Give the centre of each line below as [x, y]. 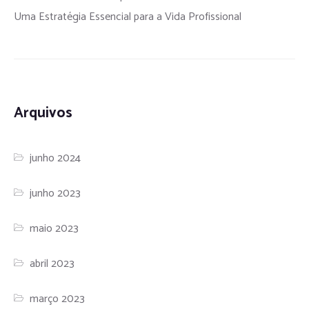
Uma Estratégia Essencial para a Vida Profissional [128, 17]
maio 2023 [54, 229]
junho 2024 [56, 159]
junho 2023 [56, 194]
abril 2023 [52, 264]
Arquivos [43, 113]
